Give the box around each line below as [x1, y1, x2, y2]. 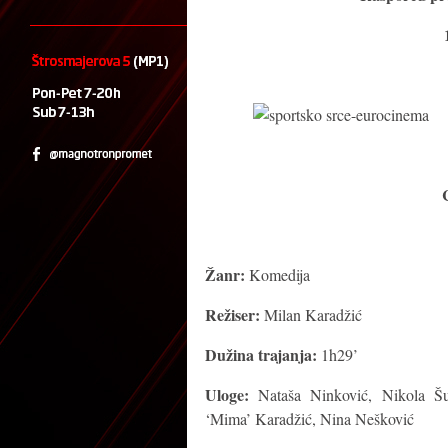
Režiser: [204, 303, 260, 326]
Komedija [244, 264, 310, 285]
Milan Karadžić [259, 304, 362, 325]
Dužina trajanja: [204, 343, 317, 366]
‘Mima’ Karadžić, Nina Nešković [204, 408, 414, 429]
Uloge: [204, 383, 249, 406]
